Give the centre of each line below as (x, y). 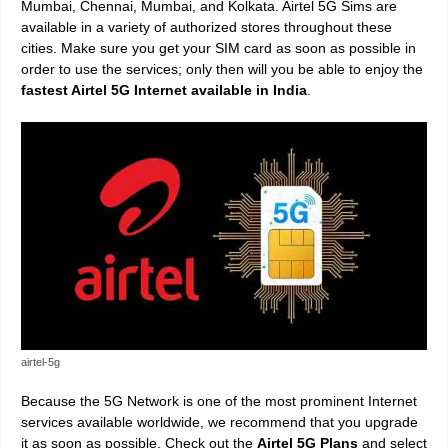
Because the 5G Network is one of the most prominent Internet (219, 401)
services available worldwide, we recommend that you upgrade (219, 422)
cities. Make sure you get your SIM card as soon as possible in (218, 47)
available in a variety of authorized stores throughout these (206, 26)
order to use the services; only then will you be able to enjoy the (222, 68)
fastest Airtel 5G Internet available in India (164, 89)
